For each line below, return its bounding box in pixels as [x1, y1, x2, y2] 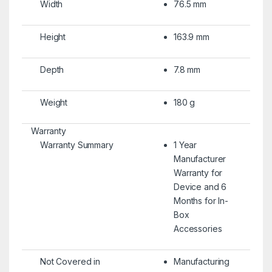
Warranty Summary [39, 139, 114, 150]
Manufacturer [173, 153, 226, 164]
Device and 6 [173, 181, 227, 192]
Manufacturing [173, 256, 230, 267]
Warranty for [173, 167, 223, 178]
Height [39, 31, 66, 42]
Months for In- [173, 195, 229, 206]
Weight [39, 97, 68, 107]
